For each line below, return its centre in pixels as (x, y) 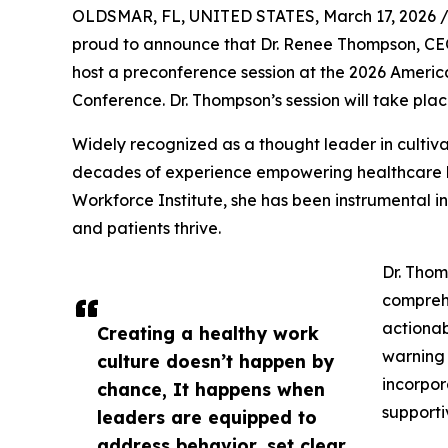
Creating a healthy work (208, 333)
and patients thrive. (146, 228)
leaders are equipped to (207, 417)
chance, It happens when (211, 389)
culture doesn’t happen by (215, 361)
